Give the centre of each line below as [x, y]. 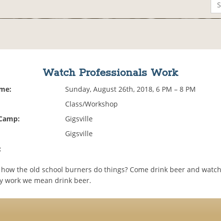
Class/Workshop [92, 104]
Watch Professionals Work [110, 73]
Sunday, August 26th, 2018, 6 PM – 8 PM [131, 89]
